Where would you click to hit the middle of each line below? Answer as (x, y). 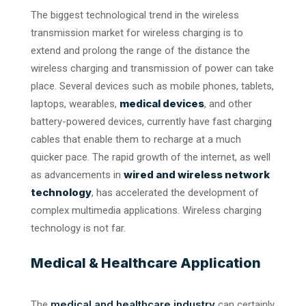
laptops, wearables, (75, 103)
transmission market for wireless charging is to (137, 32)
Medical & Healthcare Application (146, 263)
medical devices (162, 103)
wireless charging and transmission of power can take (152, 68)
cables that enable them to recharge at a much (136, 139)
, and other (228, 103)
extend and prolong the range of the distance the (140, 50)
